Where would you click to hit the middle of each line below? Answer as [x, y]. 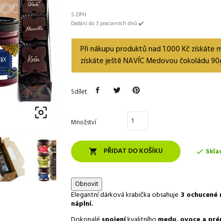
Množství [84, 123]
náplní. [83, 204]
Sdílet [79, 92]
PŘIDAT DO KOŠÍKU [133, 151]
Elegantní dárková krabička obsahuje [125, 195]
